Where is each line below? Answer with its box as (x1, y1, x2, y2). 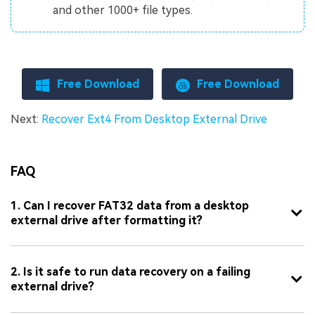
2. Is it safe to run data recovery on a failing (11, 264, 250, 278)
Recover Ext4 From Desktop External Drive (41, 112, 267, 126)
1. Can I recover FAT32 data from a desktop (11, 198, 249, 212)
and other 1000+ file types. (53, 4, 193, 18)
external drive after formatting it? (11, 213, 202, 227)
